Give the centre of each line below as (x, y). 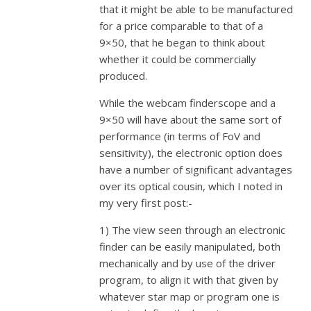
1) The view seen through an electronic (193, 230)
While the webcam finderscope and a (188, 103)
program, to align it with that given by (189, 280)
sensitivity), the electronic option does (191, 153)
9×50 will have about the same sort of (191, 119)
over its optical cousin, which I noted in (191, 186)
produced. (124, 76)
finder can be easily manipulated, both (190, 246)
